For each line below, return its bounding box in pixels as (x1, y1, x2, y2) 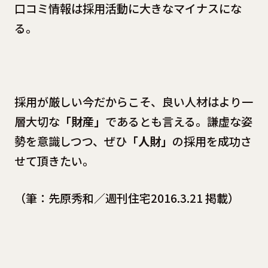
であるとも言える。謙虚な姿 (105, 112, 252, 130)
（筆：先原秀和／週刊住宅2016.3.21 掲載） (14, 189, 239, 206)
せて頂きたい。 (14, 152, 94, 169)
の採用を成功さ (172, 132, 252, 150)
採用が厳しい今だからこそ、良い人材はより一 (14, 93, 253, 110)
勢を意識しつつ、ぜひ (14, 132, 127, 150)
